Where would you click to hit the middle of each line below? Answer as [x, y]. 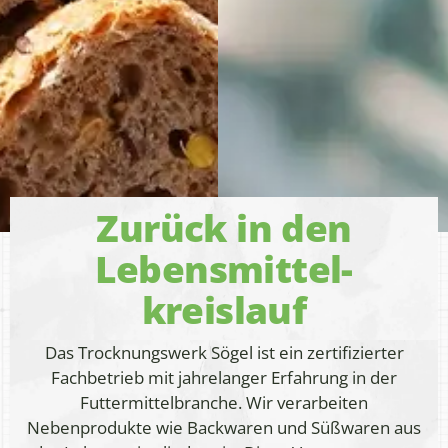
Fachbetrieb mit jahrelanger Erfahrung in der [224, 378]
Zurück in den [224, 228]
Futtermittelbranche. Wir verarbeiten [224, 403]
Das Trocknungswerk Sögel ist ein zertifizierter [224, 353]
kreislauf [224, 310]
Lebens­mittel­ [224, 269]
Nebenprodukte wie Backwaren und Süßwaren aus [224, 428]
